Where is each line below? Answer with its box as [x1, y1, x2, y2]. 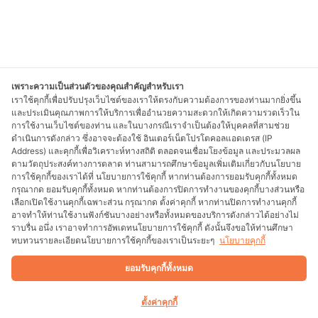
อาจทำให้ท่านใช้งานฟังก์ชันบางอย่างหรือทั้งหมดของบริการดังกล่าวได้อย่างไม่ [11, 209, 299, 220]
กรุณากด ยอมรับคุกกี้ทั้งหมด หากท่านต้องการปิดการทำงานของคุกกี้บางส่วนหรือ [11, 184, 305, 194]
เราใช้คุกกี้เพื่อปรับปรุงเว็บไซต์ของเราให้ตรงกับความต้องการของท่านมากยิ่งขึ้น [11, 94, 301, 105]
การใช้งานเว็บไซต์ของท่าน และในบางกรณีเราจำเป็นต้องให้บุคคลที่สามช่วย [11, 120, 290, 131]
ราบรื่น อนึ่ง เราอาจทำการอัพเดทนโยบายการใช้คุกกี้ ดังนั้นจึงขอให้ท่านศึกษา [11, 222, 293, 233]
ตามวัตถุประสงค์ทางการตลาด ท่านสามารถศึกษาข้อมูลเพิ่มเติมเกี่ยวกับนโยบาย [11, 158, 301, 169]
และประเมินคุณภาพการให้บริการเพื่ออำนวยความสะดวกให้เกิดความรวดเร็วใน [11, 107, 300, 118]
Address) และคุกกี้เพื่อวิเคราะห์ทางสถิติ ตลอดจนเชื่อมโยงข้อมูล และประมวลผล [11, 146, 300, 156]
